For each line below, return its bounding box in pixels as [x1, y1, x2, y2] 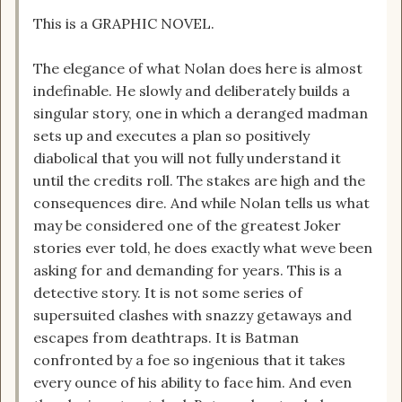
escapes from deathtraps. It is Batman [33, 328, 299, 347]
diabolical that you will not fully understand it [33, 149, 341, 168]
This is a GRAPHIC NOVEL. [33, 14, 214, 33]
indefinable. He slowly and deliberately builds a [33, 82, 350, 100]
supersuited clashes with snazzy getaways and [33, 306, 352, 325]
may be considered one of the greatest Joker [33, 216, 341, 235]
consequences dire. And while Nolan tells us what [33, 194, 370, 213]
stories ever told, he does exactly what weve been [33, 239, 372, 258]
